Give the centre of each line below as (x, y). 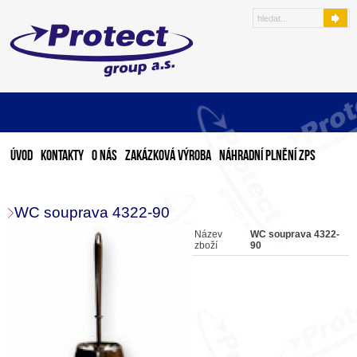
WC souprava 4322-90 (92, 212)
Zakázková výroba (169, 157)
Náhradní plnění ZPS (268, 157)
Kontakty (63, 157)
